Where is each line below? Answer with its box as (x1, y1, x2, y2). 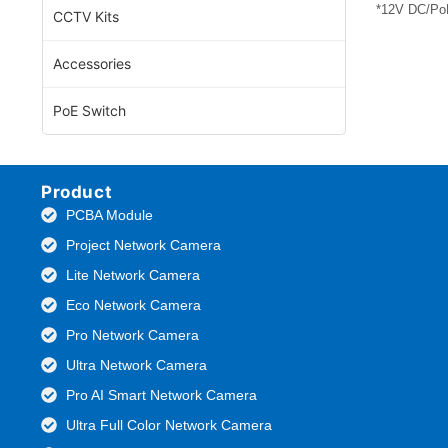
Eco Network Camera (66, 296, 201, 313)
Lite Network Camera (66, 266, 200, 283)
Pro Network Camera (66, 326, 199, 343)
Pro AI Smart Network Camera (66, 386, 257, 403)
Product (41, 182, 113, 202)
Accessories (53, 55, 131, 72)
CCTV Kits (53, 8, 119, 25)
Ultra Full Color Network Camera (66, 416, 272, 433)
